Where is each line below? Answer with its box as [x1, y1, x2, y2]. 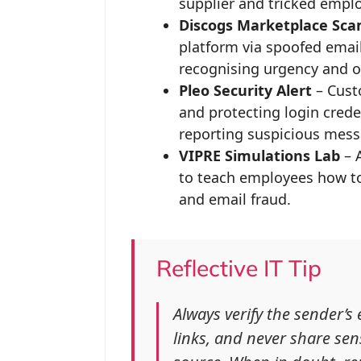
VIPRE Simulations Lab [178, 145, 340, 165]
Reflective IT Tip [156, 253, 322, 282]
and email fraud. [178, 189, 291, 209]
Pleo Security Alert [178, 80, 312, 100]
